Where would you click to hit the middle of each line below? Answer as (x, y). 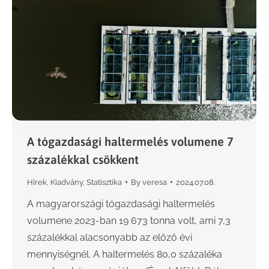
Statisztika (104, 182)
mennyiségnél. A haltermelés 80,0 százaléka (125, 254)
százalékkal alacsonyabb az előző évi (110, 237)
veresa (155, 182)
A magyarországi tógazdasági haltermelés (121, 204)
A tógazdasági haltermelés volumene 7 (130, 141)
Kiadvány (67, 182)
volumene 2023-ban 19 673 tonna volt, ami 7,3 (129, 220)
